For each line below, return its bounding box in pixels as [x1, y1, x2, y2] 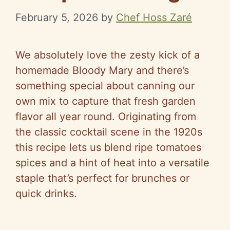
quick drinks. [15, 187, 77, 200]
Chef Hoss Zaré [116, 11, 192, 24]
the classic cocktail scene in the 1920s [15, 125, 202, 138]
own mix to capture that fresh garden [15, 94, 196, 107]
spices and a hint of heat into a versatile [15, 156, 209, 169]
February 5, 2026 [15, 11, 98, 24]
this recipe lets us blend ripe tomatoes [15, 141, 201, 154]
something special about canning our [15, 79, 195, 92]
